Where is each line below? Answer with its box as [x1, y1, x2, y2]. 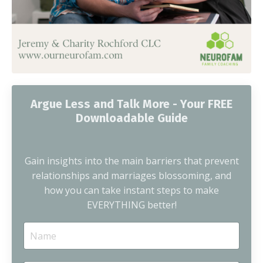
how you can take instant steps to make [44, 184, 219, 197]
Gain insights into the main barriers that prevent [24, 154, 239, 168]
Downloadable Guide [75, 111, 188, 126]
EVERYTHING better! [86, 198, 177, 212]
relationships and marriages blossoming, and [32, 169, 231, 183]
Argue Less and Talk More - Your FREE [31, 97, 232, 112]
